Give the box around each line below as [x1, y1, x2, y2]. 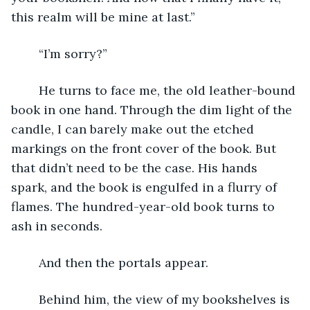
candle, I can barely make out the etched [11, 120, 257, 137]
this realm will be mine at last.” [11, 8, 195, 25]
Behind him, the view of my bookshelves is [25, 291, 39, 307]
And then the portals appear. [39, 254, 208, 271]
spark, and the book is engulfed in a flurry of [11, 179, 280, 195]
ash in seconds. [11, 217, 102, 234]
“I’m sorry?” [39, 45, 107, 62]
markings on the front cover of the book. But [11, 140, 280, 156]
